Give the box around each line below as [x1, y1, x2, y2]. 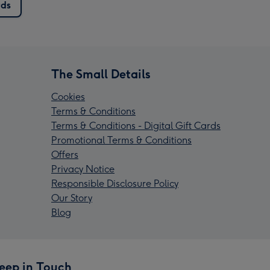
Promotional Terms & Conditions [51, 134, 192, 146]
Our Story [51, 192, 92, 204]
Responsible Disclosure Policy [51, 178, 178, 190]
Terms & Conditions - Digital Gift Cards [51, 120, 221, 132]
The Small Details [51, 67, 151, 82]
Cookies [51, 91, 85, 103]
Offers [51, 149, 78, 161]
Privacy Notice [51, 163, 115, 175]
